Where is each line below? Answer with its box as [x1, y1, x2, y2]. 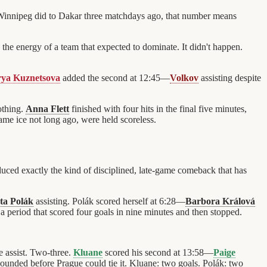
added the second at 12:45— [60, 73, 170, 83]
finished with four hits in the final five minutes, [69, 104, 247, 114]
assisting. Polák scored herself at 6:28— [33, 196, 185, 207]
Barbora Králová [185, 196, 255, 207]
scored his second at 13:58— [103, 247, 213, 258]
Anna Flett [26, 104, 69, 114]
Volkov [170, 73, 198, 83]
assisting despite [198, 73, 261, 83]
